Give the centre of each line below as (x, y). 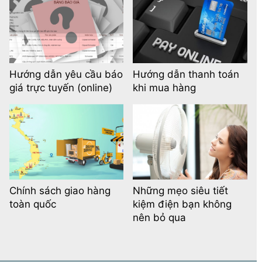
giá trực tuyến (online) (61, 88)
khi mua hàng (165, 88)
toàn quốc (33, 204)
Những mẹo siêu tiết (181, 191)
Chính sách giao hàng (60, 191)
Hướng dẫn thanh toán (186, 75)
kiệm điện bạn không (182, 204)
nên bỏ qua (160, 218)
